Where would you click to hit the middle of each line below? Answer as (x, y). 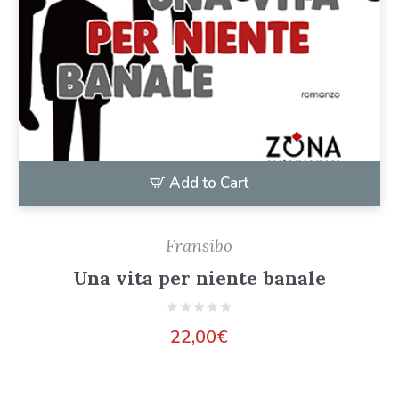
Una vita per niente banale (199, 279)
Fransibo (199, 246)
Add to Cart (209, 183)
